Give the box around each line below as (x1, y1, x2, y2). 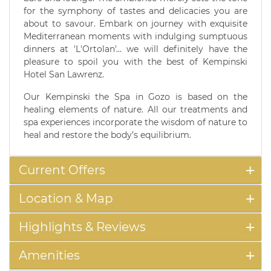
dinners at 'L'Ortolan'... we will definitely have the (24, 44, 247, 55)
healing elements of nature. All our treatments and (24, 104, 247, 116)
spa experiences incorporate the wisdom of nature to (24, 117, 247, 128)
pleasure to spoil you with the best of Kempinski (24, 56, 247, 68)
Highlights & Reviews (19, 220, 146, 235)
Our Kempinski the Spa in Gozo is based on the (24, 91, 247, 103)
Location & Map (19, 191, 113, 206)
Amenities (19, 248, 80, 263)
